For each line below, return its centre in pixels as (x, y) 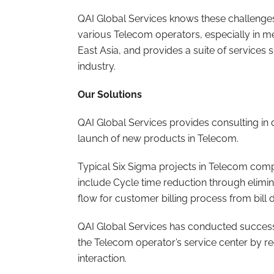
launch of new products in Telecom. (158, 139)
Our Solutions (110, 94)
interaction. (102, 258)
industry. (97, 66)
